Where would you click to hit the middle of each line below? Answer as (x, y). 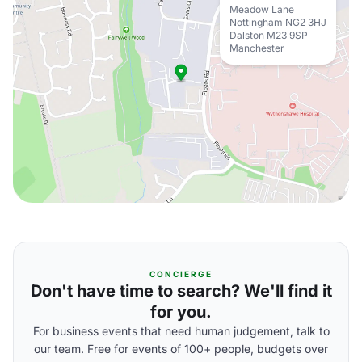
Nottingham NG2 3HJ (278, 22)
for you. (181, 312)
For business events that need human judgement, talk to (181, 331)
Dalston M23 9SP (269, 35)
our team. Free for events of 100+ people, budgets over (181, 349)
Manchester (257, 48)
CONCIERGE (181, 274)
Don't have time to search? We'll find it (181, 291)
